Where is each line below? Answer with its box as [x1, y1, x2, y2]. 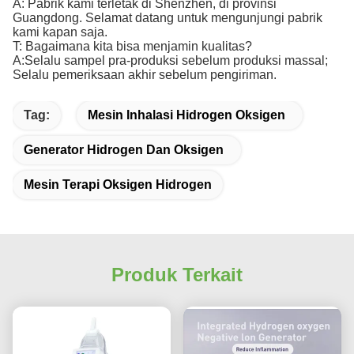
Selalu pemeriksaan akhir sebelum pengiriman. [13, 68, 277, 82]
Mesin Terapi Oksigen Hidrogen [24, 178, 212, 192]
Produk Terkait [111, 264, 243, 286]
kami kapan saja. [13, 25, 107, 40]
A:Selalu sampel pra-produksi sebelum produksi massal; [13, 54, 328, 68]
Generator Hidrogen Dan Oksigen [24, 143, 224, 157]
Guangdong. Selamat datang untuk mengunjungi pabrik [13, 11, 322, 25]
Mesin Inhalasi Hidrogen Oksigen [88, 108, 285, 122]
